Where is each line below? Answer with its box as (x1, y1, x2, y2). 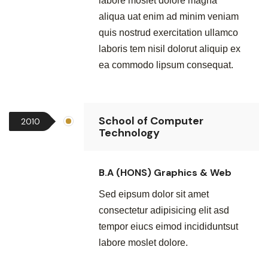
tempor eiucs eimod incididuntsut (99, 221, 238, 232)
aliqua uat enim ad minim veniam (99, 11, 239, 22)
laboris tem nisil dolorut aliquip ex (99, 44, 240, 54)
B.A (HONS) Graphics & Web (99, 166, 232, 179)
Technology (99, 126, 160, 140)
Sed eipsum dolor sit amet (99, 189, 209, 199)
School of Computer (99, 114, 203, 128)
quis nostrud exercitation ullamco (99, 28, 238, 38)
